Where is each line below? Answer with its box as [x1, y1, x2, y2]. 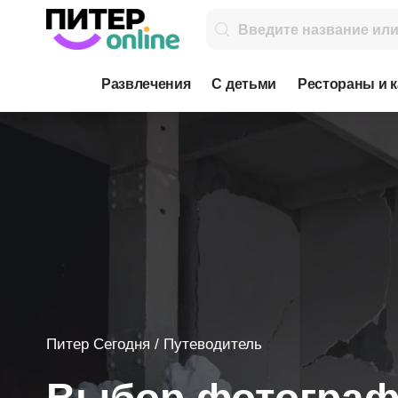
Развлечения [101, 76, 191, 92]
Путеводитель [163, 336, 262, 354]
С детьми [211, 76, 276, 92]
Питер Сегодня [46, 336, 150, 354]
